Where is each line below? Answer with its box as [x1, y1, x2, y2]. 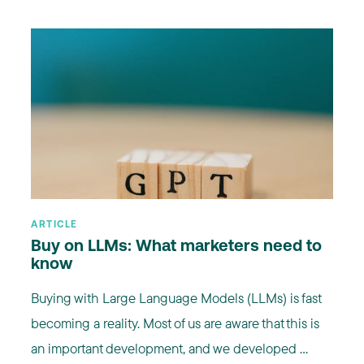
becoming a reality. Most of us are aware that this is [31, 314, 319, 331]
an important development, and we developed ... [31, 339, 308, 357]
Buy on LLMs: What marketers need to [31, 238, 322, 255]
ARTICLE [31, 219, 78, 230]
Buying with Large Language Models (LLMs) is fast [31, 288, 321, 306]
